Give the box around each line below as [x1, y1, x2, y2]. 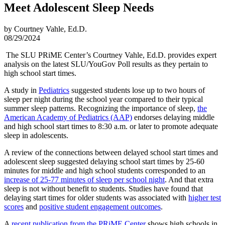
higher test [188, 193, 221, 202]
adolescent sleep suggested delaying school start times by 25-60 [4, 157, 204, 166]
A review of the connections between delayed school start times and [4, 148, 218, 157]
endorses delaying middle [132, 113, 214, 122]
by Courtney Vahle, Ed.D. [4, 25, 87, 34]
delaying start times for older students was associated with [4, 193, 188, 202]
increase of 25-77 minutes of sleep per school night [4, 175, 165, 184]
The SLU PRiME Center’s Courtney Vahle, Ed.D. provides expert [4, 51, 216, 60]
